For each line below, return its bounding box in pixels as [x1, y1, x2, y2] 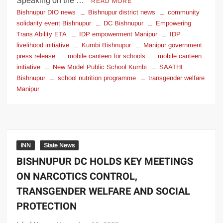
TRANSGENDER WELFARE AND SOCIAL [16, 184, 191, 199]
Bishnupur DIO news [16, 8, 76, 16]
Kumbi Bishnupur [82, 41, 131, 49]
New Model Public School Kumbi [53, 63, 147, 71]
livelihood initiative [16, 41, 70, 49]
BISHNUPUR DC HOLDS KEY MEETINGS [16, 154, 194, 169]
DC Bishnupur [104, 19, 144, 27]
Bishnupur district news [88, 8, 156, 16]
